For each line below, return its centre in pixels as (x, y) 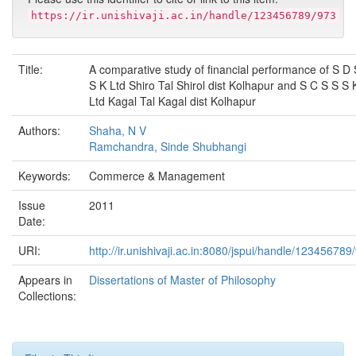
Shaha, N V (118, 130)
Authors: (41, 130)
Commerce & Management (157, 176)
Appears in (45, 280)
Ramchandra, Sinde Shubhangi (168, 146)
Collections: (47, 296)
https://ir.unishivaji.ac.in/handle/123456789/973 (184, 15)
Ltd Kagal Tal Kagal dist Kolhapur (172, 101)
